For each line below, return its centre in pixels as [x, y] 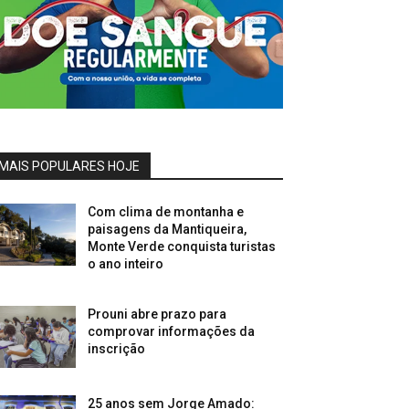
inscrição [117, 348]
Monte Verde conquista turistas [182, 246]
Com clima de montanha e [166, 211]
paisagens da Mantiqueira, [168, 229]
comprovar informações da [172, 331]
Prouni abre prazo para [157, 314]
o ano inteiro [126, 263]
